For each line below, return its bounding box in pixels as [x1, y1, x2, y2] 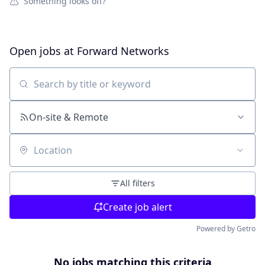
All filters [119, 177, 155, 189]
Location [9, 149, 47, 163]
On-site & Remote [29, 111, 108, 124]
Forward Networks [77, 44, 169, 58]
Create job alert [102, 201, 172, 214]
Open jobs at [9, 44, 77, 58]
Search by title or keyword [9, 83, 126, 96]
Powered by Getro [196, 224, 256, 234]
